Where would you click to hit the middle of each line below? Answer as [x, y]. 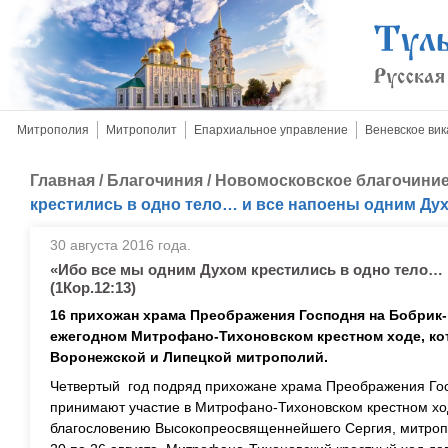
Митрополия [53, 130]
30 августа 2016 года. [120, 245]
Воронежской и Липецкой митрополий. [189, 357]
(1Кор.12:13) [93, 287]
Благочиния [155, 180]
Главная [62, 180]
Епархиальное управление [271, 130]
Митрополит [141, 130]
